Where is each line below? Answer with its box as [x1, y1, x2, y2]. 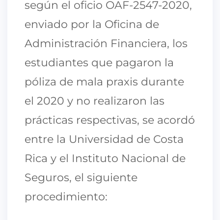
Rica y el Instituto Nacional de [25, 151, 186, 165]
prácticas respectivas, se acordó [25, 113, 195, 127]
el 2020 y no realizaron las [25, 94, 165, 108]
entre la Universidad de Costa [25, 132, 184, 146]
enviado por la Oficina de [25, 17, 159, 31]
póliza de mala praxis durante [25, 75, 184, 88]
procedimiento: [25, 190, 108, 203]
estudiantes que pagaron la [25, 55, 174, 69]
